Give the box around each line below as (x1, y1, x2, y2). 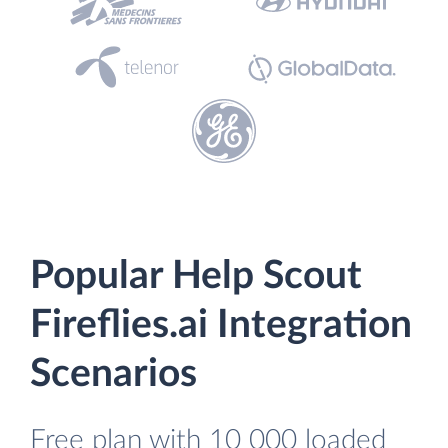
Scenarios (30, 355, 197, 394)
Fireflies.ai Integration (30, 306, 412, 345)
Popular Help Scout (30, 257, 362, 296)
